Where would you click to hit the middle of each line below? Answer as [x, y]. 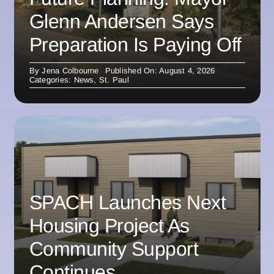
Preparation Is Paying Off [135, 45]
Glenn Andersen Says [121, 22]
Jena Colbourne [70, 71]
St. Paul [114, 80]
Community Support [114, 249]
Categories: [51, 80]
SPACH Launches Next [128, 202]
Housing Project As [109, 225]
